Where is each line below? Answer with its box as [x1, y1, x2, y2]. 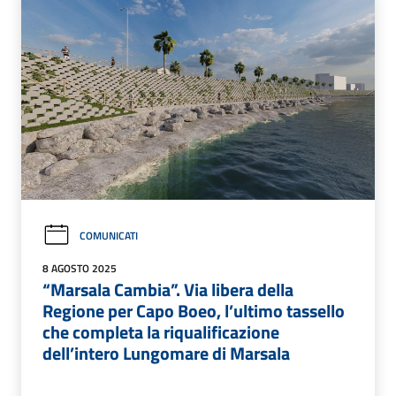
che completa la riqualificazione [42, 317, 279, 346]
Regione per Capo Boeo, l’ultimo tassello [42, 296, 345, 324]
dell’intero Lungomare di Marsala [42, 339, 290, 367]
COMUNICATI [80, 226, 138, 244]
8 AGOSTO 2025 [42, 259, 117, 277]
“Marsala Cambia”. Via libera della [42, 275, 293, 303]
